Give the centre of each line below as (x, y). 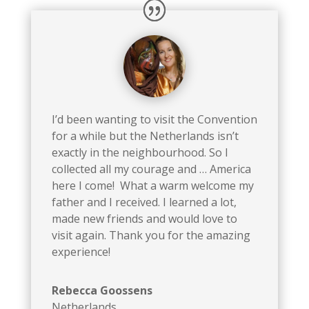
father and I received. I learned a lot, (144, 202)
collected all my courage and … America (151, 169)
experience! (81, 251)
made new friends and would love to (144, 218)
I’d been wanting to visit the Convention (154, 119)
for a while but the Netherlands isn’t (145, 136)
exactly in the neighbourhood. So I (140, 152)
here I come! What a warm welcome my (152, 185)
